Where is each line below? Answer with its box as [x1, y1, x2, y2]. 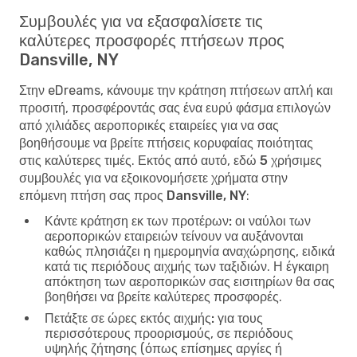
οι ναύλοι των [232, 213, 311, 229]
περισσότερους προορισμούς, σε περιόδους [45, 325, 293, 341]
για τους [214, 310, 263, 326]
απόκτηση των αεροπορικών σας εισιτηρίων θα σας [45, 273, 335, 289]
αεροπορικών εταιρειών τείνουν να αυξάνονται [45, 228, 304, 244]
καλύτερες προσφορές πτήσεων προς [19, 30, 284, 50]
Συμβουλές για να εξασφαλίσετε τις [19, 11, 263, 31]
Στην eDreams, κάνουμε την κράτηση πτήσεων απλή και [19, 82, 333, 98]
